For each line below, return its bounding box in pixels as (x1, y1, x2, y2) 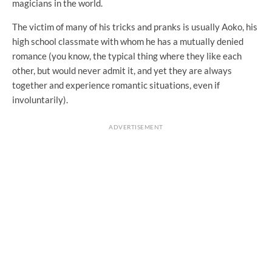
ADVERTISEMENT (109, 123, 163, 131)
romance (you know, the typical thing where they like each (12, 50, 242, 62)
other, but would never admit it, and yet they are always (12, 65, 232, 76)
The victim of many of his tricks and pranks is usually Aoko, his (12, 21, 257, 33)
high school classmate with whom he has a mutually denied (12, 36, 243, 47)
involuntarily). (12, 94, 68, 106)
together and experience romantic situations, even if (12, 80, 220, 91)
